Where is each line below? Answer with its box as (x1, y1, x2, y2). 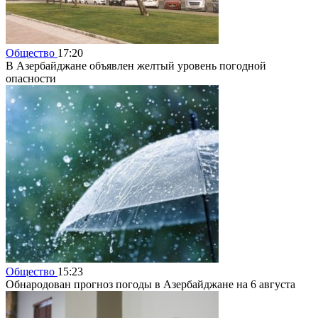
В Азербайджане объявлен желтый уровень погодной (6, 59, 266, 72)
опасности (6, 72, 56, 84)
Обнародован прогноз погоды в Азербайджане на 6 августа (6, 278, 295, 290)
